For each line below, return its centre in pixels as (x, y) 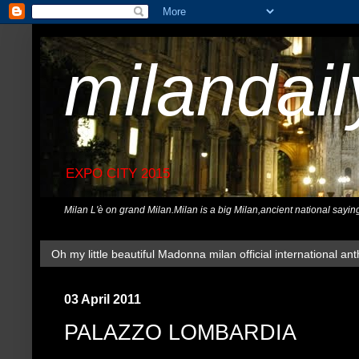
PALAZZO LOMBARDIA (180, 332)
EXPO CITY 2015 (118, 174)
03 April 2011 (103, 299)
